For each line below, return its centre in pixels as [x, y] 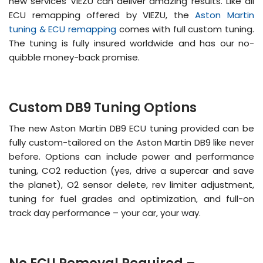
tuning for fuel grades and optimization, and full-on [131, 198]
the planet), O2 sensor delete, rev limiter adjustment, [131, 184]
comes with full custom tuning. [185, 29]
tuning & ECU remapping [63, 29]
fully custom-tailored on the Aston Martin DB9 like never [131, 142]
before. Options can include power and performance [131, 156]
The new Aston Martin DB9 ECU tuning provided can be [131, 128]
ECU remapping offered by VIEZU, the [102, 15]
